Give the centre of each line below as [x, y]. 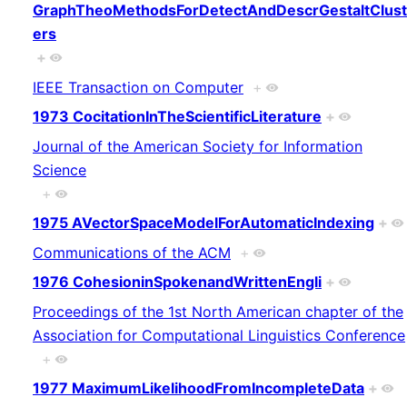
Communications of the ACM [132, 252]
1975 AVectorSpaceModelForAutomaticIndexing [203, 223]
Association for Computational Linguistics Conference [219, 335]
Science [60, 169]
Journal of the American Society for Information [198, 146]
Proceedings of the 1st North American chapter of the [218, 311]
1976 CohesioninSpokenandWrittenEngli [177, 282]
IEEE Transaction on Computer [138, 87]
